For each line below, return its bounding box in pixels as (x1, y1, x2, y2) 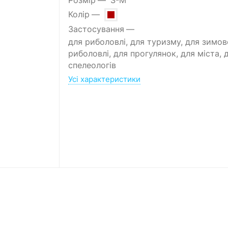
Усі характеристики (68, 74, 140, 84)
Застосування (68, 24, 124, 35)
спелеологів (68, 60, 116, 70)
